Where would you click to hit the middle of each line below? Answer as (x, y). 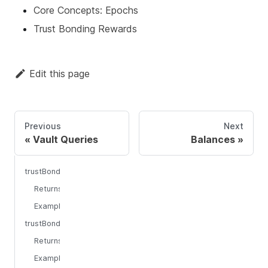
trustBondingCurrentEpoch (73, 172)
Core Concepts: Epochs (86, 10)
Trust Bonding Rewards (85, 29)
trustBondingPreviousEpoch (75, 224)
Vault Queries (66, 140)
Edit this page (59, 74)
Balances (213, 140)
